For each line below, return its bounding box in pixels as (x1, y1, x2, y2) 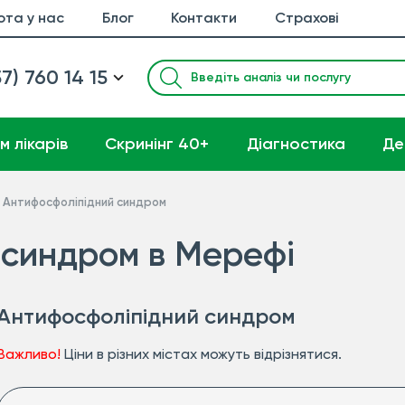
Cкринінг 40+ (105, 134, 210, 154)
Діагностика (246, 134, 345, 154)
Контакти (171, 9, 238, 26)
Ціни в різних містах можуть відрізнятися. (60, 345, 342, 363)
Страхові (274, 9, 339, 26)
